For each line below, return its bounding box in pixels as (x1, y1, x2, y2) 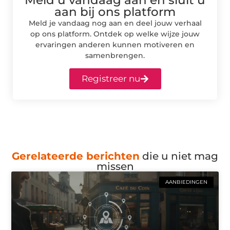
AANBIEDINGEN (165, 179, 207, 186)
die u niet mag (140, 150, 218, 163)
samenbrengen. (85, 50, 145, 60)
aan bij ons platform (54, 4, 176, 19)
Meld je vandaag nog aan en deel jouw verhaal (28, 18, 202, 28)
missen (96, 160, 134, 173)
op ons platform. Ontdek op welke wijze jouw (30, 29, 200, 39)
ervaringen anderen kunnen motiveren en (35, 40, 195, 49)
